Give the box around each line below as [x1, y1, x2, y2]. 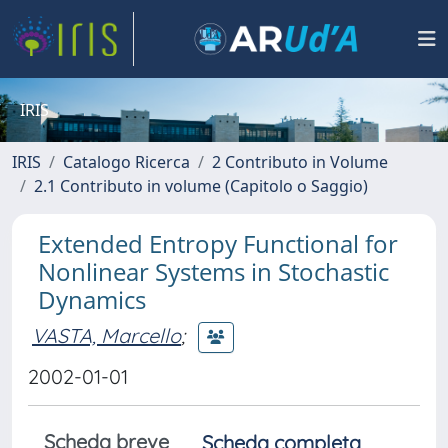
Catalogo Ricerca [63, 151, 190, 173]
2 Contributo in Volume [212, 151, 388, 173]
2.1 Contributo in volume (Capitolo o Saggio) [34, 175, 368, 197]
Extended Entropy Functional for [38, 227, 398, 260]
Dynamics [38, 283, 146, 316]
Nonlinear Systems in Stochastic [38, 255, 389, 288]
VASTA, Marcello [32, 322, 181, 348]
